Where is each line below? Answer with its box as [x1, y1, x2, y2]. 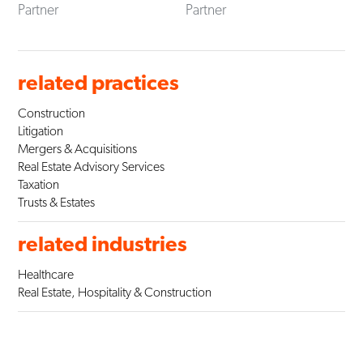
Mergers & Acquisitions [18, 140, 138, 156]
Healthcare [18, 266, 75, 282]
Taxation [18, 176, 60, 192]
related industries [18, 230, 188, 256]
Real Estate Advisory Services [18, 158, 165, 174]
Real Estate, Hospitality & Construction [18, 284, 212, 300]
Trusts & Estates [18, 194, 96, 210]
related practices [18, 69, 180, 95]
